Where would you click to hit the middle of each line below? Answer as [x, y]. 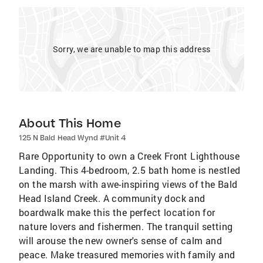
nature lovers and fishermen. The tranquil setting [126, 226]
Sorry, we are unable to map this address [131, 49]
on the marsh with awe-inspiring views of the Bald [128, 184]
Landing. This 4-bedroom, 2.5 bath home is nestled [130, 170]
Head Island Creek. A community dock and [112, 198]
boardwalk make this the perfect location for [117, 212]
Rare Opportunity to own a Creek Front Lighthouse [129, 156]
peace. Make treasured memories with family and [127, 254]
